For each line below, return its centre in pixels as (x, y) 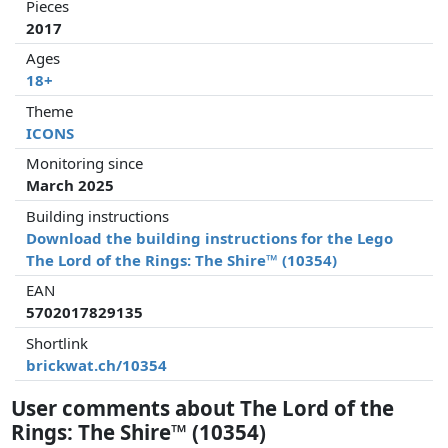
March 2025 (70, 185)
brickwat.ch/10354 (97, 364)
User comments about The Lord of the (203, 407)
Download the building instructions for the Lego (210, 237)
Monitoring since (85, 163)
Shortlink (57, 342)
